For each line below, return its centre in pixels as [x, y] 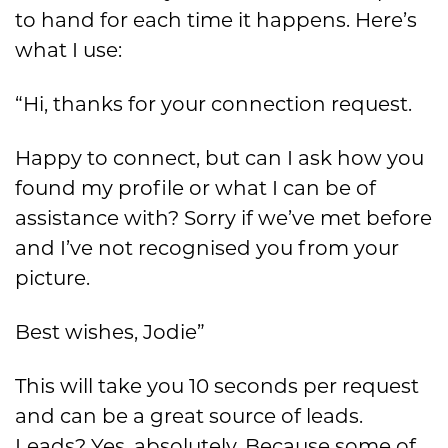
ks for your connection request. [256, 104]
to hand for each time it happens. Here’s [216, 20]
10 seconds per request [301, 386]
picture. [52, 278]
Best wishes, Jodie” [110, 332]
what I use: [68, 50]
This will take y [86, 386]
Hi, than [62, 104]
